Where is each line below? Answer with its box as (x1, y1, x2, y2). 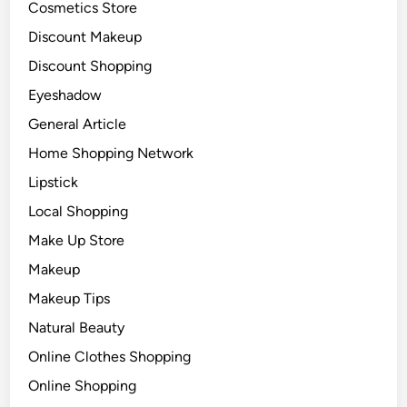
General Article (28, 115, 127, 133)
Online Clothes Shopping (28, 348, 192, 365)
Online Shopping (28, 377, 137, 394)
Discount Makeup (28, 28, 143, 45)
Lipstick (28, 174, 79, 191)
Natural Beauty (28, 319, 125, 336)
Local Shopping (28, 203, 129, 220)
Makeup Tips (28, 290, 111, 307)
